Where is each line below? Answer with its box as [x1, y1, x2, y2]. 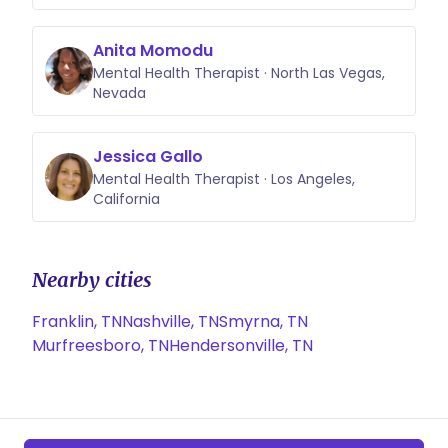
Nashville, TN [122, 310, 219, 333]
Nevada [93, 83, 146, 103]
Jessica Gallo [93, 145, 203, 168]
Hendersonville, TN [169, 334, 313, 357]
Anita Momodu [93, 39, 213, 62]
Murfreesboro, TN [32, 334, 169, 357]
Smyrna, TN [219, 310, 308, 333]
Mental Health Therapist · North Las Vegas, [93, 63, 385, 83]
